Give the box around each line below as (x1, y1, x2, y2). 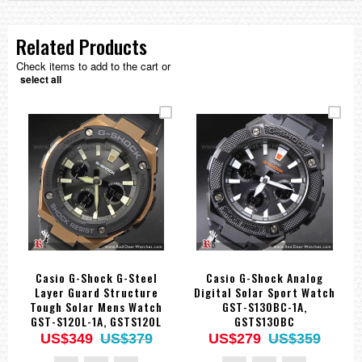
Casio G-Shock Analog (205, 268, 323, 286)
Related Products (16, 32, 147, 61)
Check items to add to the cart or (16, 58, 170, 74)
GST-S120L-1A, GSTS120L (31, 312, 162, 330)
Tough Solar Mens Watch (30, 297, 163, 315)
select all (20, 72, 61, 87)
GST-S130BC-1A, (221, 297, 307, 315)
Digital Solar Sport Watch (193, 283, 335, 301)
